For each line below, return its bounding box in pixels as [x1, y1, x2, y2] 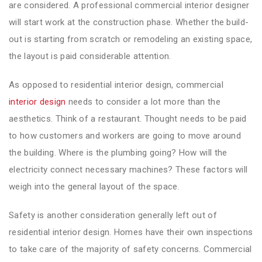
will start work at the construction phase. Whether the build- [9, 16, 249, 27]
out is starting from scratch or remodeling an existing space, [9, 33, 253, 44]
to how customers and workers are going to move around [9, 130, 241, 141]
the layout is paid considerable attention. [9, 50, 171, 61]
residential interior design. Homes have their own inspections [9, 226, 253, 237]
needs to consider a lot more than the [65, 96, 220, 107]
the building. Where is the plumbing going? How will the [9, 147, 227, 158]
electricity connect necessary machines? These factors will [9, 164, 248, 175]
